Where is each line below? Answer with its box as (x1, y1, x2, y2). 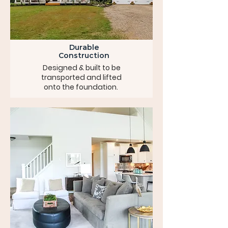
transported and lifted (41, 72, 122, 82)
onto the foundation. (43, 82, 120, 92)
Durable (69, 43, 99, 52)
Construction (59, 51, 109, 60)
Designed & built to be (42, 63, 121, 73)
